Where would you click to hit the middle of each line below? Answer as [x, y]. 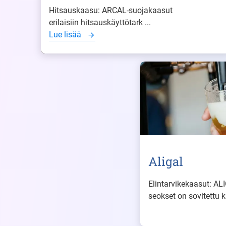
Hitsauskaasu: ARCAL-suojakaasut [111, 10]
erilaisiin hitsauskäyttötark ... [100, 22]
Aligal [166, 162]
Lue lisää [66, 35]
